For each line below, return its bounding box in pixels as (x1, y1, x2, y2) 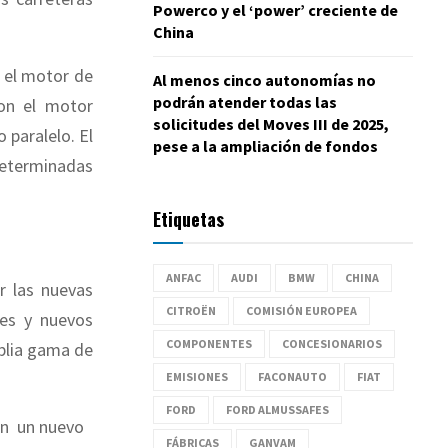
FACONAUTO (258, 368, 327, 384)
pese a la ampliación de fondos (153, 135, 378, 156)
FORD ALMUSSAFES (226, 401, 329, 417)
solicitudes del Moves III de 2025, (153, 113, 389, 134)
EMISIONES (166, 368, 228, 384)
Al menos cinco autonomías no (153, 69, 376, 90)
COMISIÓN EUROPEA (246, 302, 357, 318)
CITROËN (166, 302, 216, 318)
